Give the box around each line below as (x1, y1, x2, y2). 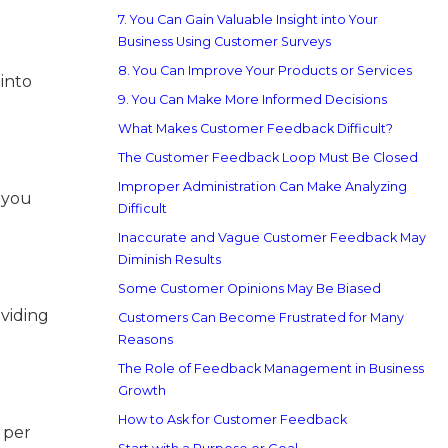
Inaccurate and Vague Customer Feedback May (118, 230, 426, 245)
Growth (118, 383, 166, 398)
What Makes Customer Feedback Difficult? (118, 121, 393, 136)
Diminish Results (118, 252, 221, 267)
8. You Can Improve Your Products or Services (118, 63, 412, 78)
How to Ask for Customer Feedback (118, 412, 347, 427)
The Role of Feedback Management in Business (118, 361, 424, 376)
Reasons (118, 332, 173, 347)
